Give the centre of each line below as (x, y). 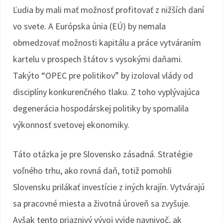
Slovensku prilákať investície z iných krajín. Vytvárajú (109, 187)
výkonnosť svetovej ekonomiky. (71, 125)
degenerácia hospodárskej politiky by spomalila (101, 108)
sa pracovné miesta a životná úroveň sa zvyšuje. (102, 203)
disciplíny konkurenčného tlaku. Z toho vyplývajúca (106, 92)
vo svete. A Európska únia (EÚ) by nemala (89, 26)
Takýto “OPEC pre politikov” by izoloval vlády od (103, 75)
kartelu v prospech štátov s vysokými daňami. (98, 59)
